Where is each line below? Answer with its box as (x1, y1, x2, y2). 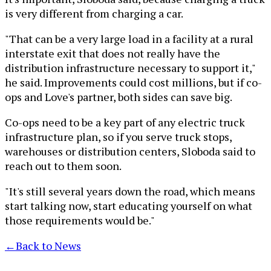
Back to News (16, 238, 81, 253)
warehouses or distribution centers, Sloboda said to (5, 143, 255, 158)
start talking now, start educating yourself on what (5, 198, 252, 213)
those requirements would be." (5, 212, 155, 227)
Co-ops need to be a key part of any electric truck (5, 114, 245, 129)
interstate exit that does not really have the (5, 45, 220, 60)
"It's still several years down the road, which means (5, 183, 255, 198)
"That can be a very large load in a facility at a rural (5, 31, 253, 46)
